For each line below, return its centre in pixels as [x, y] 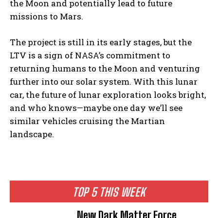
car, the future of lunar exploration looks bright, [108, 95]
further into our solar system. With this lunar [104, 82]
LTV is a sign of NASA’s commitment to [90, 55]
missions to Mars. [46, 17]
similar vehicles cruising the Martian [87, 121]
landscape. [32, 134]
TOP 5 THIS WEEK [109, 192]
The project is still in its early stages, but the [101, 42]
